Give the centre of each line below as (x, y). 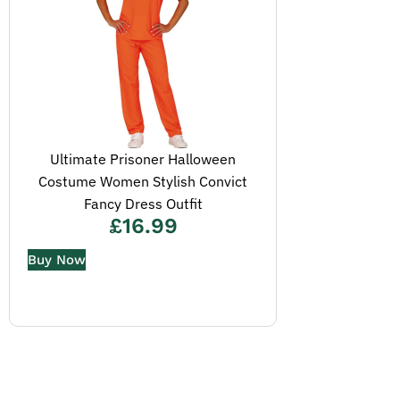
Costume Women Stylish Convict (143, 181)
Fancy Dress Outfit (143, 204)
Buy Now (57, 260)
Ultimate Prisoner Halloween (143, 159)
